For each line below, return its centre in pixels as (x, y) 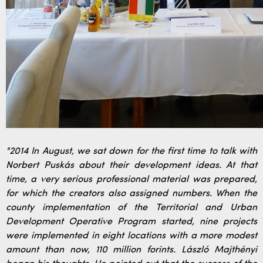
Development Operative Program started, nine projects (131, 222)
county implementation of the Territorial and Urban (131, 208)
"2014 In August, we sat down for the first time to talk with (131, 151)
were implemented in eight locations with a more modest (131, 236)
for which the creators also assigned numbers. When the (131, 194)
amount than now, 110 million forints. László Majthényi (131, 250)
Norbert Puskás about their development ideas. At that (131, 166)
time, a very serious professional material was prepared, (131, 180)
